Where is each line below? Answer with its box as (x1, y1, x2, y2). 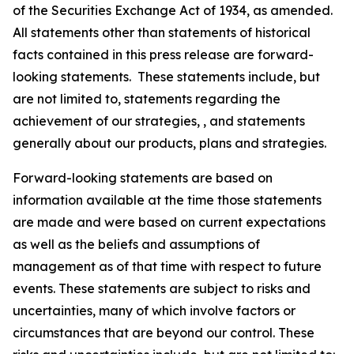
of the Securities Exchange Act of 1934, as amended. (13, 2, 333, 18)
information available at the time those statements (13, 192, 322, 208)
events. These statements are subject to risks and (13, 281, 311, 296)
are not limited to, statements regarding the (13, 91, 281, 107)
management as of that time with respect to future (13, 258, 322, 274)
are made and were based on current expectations (13, 214, 326, 230)
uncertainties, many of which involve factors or (13, 303, 296, 318)
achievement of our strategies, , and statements (13, 113, 305, 129)
